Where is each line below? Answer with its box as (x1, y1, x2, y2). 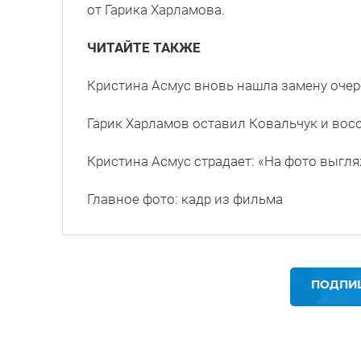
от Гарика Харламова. (87, 2, 225, 19)
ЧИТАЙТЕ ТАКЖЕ (87, 39, 201, 56)
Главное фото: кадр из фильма (87, 191, 283, 208)
